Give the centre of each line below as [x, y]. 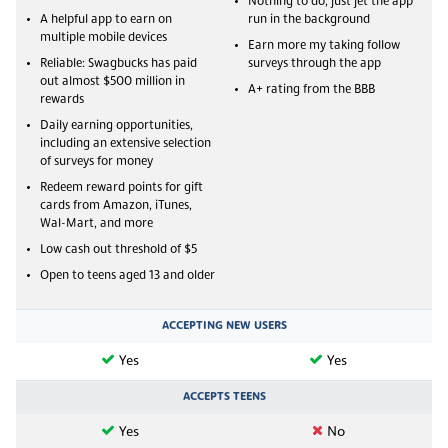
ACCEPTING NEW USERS [224, 325]
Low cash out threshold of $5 [118, 249]
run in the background [309, 19]
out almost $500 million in [112, 81]
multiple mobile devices [103, 37]
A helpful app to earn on [106, 19]
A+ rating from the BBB [311, 89]
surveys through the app [314, 63]
